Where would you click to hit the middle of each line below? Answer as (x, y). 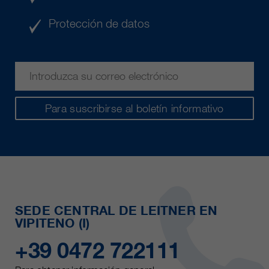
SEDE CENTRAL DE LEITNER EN (116, 210)
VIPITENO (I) (53, 223)
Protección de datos (99, 23)
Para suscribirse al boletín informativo (134, 108)
